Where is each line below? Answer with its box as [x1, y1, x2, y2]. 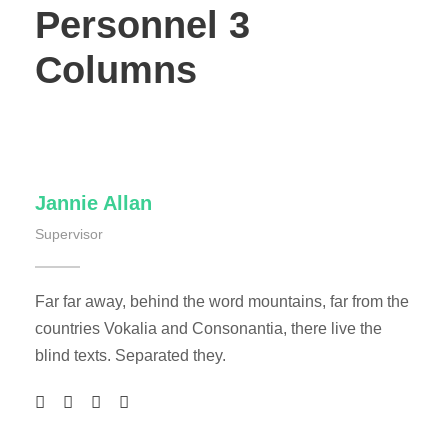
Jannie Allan [35, 191, 152, 214]
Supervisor [35, 225, 103, 242]
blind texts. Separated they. [35, 346, 226, 364]
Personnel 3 [35, 4, 250, 46]
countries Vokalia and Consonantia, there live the [35, 319, 382, 337]
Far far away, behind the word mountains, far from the [35, 292, 409, 310]
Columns [35, 49, 197, 91]
